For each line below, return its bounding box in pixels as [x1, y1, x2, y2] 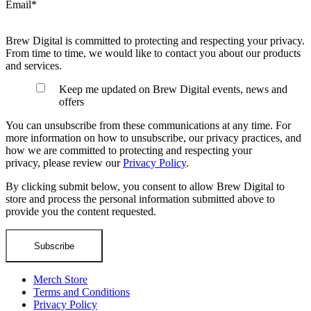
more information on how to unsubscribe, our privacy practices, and [6, 132, 301, 144]
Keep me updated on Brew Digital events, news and [59, 83, 287, 96]
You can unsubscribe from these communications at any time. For [6, 119, 291, 132]
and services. [6, 60, 62, 72]
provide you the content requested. [6, 205, 156, 218]
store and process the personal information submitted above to [6, 193, 275, 205]
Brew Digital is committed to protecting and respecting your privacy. [6, 35, 305, 47]
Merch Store [33, 274, 87, 286]
